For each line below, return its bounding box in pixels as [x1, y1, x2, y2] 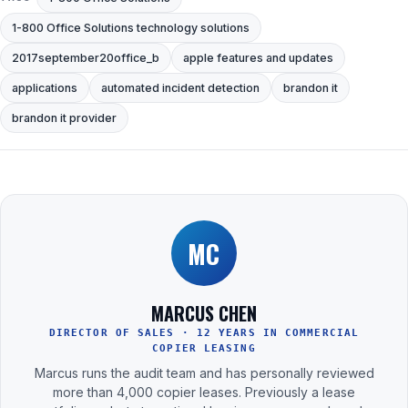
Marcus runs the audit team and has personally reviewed [34, 365, 374, 382]
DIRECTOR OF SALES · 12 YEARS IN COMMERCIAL [48, 327, 360, 340]
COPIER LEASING [152, 342, 256, 355]
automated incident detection [101, 81, 260, 96]
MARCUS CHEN [151, 300, 257, 328]
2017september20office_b [12, 51, 159, 66]
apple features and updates [183, 51, 333, 66]
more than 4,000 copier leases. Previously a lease [53, 384, 355, 401]
